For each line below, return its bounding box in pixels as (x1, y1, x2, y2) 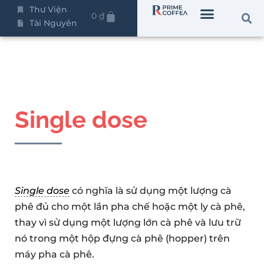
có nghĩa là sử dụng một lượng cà (70, 185, 232, 197)
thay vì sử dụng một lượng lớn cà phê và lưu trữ (15, 217, 241, 229)
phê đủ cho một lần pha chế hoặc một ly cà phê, (15, 201, 245, 213)
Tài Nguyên (29, 18, 77, 28)
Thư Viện (29, 4, 67, 15)
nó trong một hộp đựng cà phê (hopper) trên (15, 233, 230, 245)
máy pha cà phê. (15, 249, 94, 260)
